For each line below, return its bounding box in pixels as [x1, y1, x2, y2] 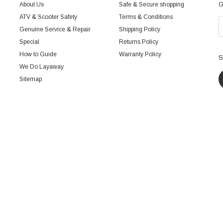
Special [19, 38, 39, 45]
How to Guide [19, 50, 57, 58]
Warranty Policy [119, 50, 161, 58]
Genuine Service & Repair [19, 25, 91, 33]
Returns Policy [119, 38, 158, 45]
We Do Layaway [19, 63, 64, 70]
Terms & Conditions [119, 13, 173, 20]
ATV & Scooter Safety [19, 13, 77, 20]
